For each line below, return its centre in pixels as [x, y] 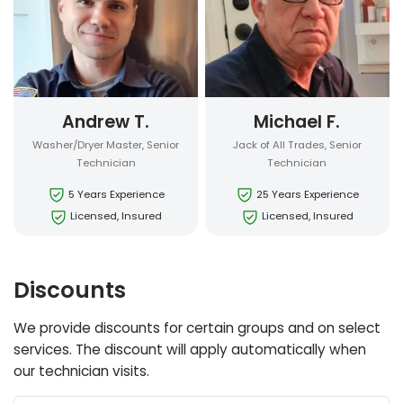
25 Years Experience [307, 195]
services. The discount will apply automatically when [190, 349]
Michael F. [297, 121]
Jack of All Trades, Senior [297, 144]
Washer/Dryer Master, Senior [106, 144]
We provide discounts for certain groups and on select [197, 327]
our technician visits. [82, 371]
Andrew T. [106, 121]
